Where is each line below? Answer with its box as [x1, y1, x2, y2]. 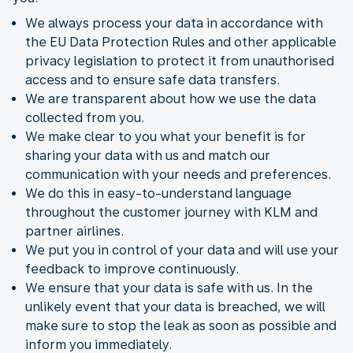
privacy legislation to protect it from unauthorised [25, 53, 334, 69]
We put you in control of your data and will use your [25, 242, 339, 258]
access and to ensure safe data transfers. [25, 72, 280, 87]
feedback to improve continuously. [25, 261, 239, 277]
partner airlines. [25, 223, 124, 239]
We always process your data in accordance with [25, 15, 323, 31]
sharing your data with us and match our [25, 147, 270, 163]
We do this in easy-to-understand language [25, 185, 292, 201]
